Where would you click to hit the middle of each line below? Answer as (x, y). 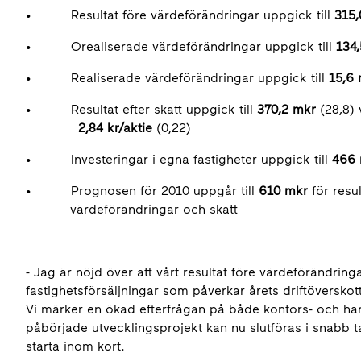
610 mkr (283, 191)
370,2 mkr (286, 109)
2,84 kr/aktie (115, 128)
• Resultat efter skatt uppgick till (141, 109)
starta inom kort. (75, 346)
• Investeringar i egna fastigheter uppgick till (179, 159)
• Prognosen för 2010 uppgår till (142, 191)
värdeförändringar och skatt (132, 209)
